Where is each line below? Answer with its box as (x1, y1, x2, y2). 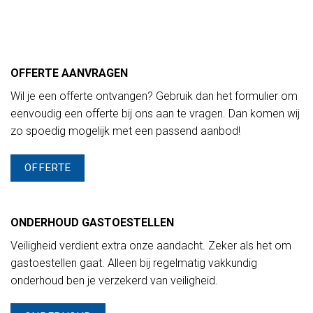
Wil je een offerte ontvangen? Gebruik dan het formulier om (10, 89, 298, 103)
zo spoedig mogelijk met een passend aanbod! (10, 124, 240, 138)
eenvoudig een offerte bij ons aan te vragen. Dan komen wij (10, 107, 300, 121)
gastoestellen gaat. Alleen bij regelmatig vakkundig (10, 256, 257, 270)
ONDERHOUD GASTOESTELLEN (10, 215, 174, 229)
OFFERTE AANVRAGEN (10, 66, 128, 80)
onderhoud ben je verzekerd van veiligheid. (10, 273, 218, 287)
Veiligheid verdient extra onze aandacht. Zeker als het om (10, 238, 291, 252)
